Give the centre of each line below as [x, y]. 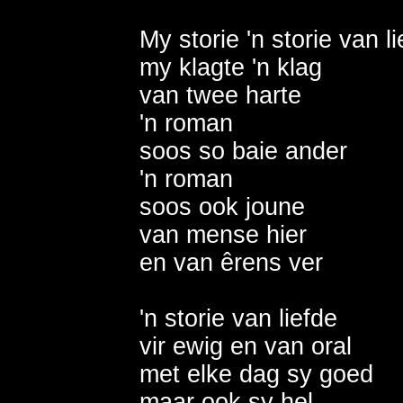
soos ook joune [226, 206]
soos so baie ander [247, 151]
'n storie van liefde [242, 318]
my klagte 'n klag [234, 67]
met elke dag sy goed [260, 374]
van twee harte [224, 95]
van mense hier [223, 234]
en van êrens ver [235, 262]
